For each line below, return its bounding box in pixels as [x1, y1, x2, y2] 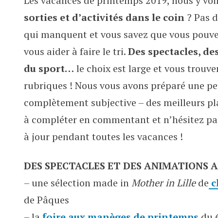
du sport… [24, 62, 74, 75]
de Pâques [24, 193, 69, 206]
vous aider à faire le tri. [24, 45, 128, 58]
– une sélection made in [24, 176, 131, 189]
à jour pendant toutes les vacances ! [24, 130, 183, 143]
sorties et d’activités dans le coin [24, 11, 184, 24]
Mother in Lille [131, 176, 196, 189]
